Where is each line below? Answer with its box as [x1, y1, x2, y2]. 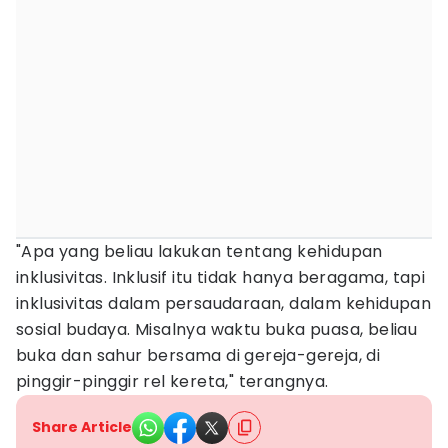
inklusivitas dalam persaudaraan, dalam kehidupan [16, 292, 432, 315]
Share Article [32, 417, 132, 437]
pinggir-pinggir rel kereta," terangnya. [16, 370, 329, 393]
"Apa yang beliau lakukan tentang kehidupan [16, 240, 383, 263]
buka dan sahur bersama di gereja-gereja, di [16, 344, 381, 367]
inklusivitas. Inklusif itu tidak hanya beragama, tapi [16, 266, 426, 289]
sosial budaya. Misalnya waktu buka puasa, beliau [16, 318, 418, 341]
